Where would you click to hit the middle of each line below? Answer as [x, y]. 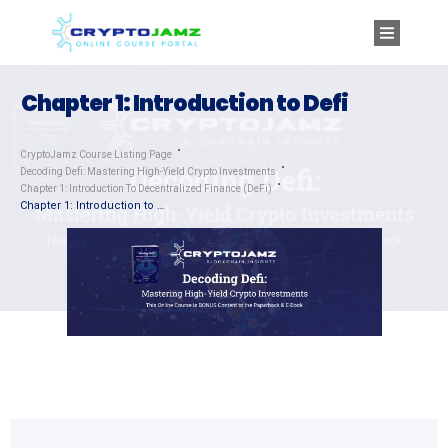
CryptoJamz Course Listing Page [96, 155]
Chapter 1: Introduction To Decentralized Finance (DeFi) [146, 189]
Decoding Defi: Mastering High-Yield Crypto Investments [148, 172]
